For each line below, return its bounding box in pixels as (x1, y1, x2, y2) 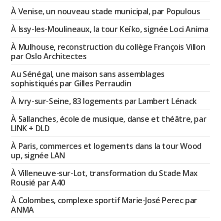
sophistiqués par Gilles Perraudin (11, 77, 132, 89)
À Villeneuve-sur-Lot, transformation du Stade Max (11, 167, 198, 179)
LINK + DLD (11, 122, 50, 134)
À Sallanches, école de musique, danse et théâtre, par (11, 113, 207, 124)
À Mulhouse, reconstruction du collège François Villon (11, 41, 206, 52)
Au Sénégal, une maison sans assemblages (11, 68, 165, 79)
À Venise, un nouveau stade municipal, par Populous (11, 5, 200, 17)
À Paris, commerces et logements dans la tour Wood (11, 140, 202, 151)
